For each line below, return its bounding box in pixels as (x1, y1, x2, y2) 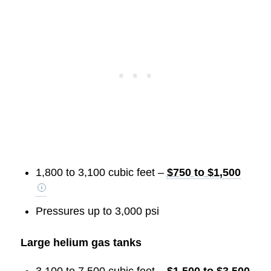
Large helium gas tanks (20, 236, 142, 249)
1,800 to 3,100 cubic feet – (35, 166, 167, 178)
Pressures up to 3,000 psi (35, 204, 159, 217)
